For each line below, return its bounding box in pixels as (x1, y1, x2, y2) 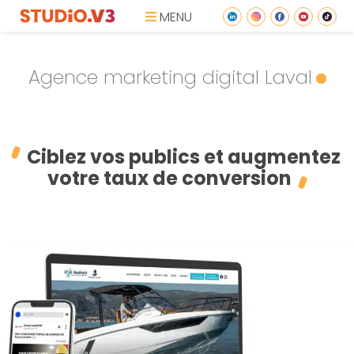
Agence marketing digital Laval (28, 64, 312, 90)
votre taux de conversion (47, 165, 292, 191)
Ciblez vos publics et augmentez (27, 144, 341, 170)
